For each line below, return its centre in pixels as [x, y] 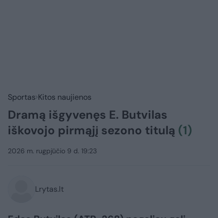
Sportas [22, 97]
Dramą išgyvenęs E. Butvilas [88, 115]
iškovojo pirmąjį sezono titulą [93, 130]
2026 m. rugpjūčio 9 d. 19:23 [52, 151]
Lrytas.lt [49, 189]
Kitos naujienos [65, 97]
